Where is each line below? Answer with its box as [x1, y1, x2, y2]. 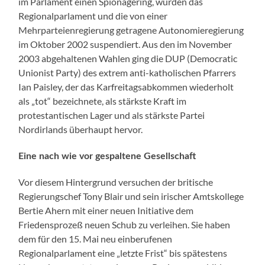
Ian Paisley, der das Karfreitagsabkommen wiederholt [18, 80, 234, 92]
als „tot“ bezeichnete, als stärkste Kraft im [18, 95, 187, 106]
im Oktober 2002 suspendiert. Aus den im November [18, 38, 232, 50]
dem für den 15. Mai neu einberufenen [18, 232, 173, 244]
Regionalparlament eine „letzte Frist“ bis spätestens [18, 247, 228, 258]
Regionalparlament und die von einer [18, 9, 168, 21]
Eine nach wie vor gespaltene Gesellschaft [18, 151, 196, 161]
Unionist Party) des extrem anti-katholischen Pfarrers [18, 66, 237, 78]
